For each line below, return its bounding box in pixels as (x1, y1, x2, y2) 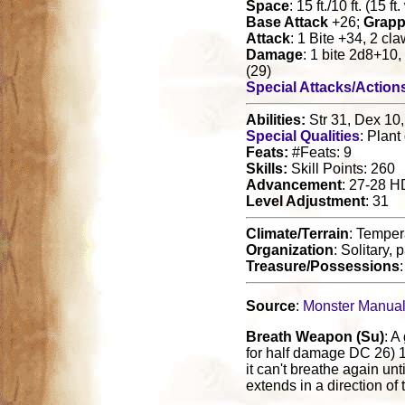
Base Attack (246, 14, 328, 30)
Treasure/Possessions (246, 258, 400, 274)
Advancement (246, 176, 342, 193)
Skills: (246, 160, 287, 176)
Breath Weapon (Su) (246, 328, 384, 344)
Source (246, 297, 296, 314)
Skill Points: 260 (287, 160, 395, 176)
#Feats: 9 (288, 144, 352, 160)
